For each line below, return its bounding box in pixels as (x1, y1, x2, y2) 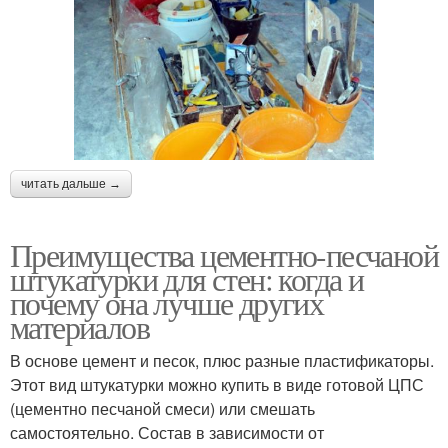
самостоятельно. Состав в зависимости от (10, 420, 324, 444)
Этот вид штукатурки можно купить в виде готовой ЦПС (10, 372, 424, 396)
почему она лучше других (10, 280, 324, 324)
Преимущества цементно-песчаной (10, 232, 438, 276)
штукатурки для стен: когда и (10, 256, 364, 300)
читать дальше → (21, 176, 121, 191)
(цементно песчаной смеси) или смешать (10, 396, 315, 420)
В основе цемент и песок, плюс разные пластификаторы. (10, 348, 434, 372)
